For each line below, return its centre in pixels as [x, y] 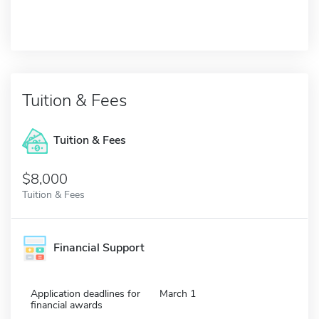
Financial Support [99, 248]
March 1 [178, 293]
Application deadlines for [85, 293]
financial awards [67, 305]
